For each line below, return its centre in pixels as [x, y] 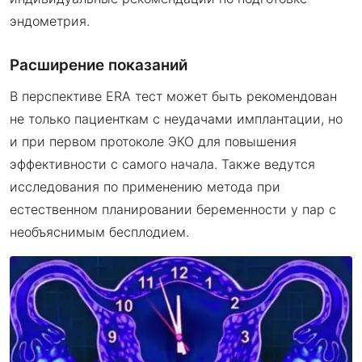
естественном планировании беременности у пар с [173, 210]
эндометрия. [50, 21]
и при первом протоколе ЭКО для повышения [153, 142]
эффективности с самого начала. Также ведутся [162, 164]
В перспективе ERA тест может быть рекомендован [173, 97]
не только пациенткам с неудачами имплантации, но [176, 119]
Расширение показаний [99, 65]
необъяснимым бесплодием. [99, 232]
